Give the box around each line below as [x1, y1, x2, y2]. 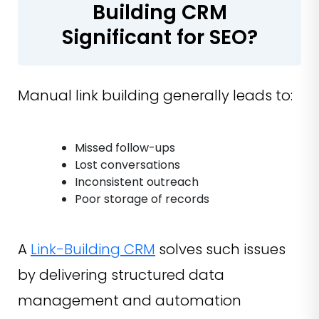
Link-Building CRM [31, 239, 155, 259]
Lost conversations [75, 156, 180, 173]
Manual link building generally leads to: [18, 85, 293, 105]
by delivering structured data [18, 264, 224, 285]
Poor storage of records [75, 190, 209, 207]
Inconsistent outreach [75, 173, 199, 190]
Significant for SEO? [61, 23, 258, 51]
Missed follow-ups [75, 139, 175, 156]
